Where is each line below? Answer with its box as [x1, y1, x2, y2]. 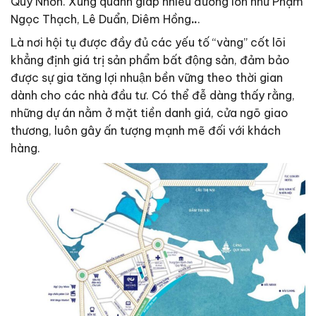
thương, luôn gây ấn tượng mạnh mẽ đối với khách [11, 123, 281, 138]
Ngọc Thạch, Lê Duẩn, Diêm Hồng [11, 12, 191, 27]
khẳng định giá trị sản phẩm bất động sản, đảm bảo [11, 53, 290, 68]
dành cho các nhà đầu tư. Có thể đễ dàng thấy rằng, [11, 88, 295, 103]
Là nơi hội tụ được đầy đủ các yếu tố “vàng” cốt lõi [11, 35, 286, 50]
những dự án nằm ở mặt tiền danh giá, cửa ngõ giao [11, 106, 288, 121]
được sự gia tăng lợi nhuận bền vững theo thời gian [11, 71, 283, 85]
